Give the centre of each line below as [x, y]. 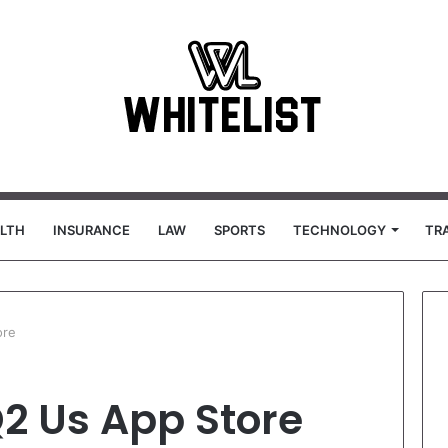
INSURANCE [91, 230]
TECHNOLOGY [339, 230]
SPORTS [239, 230]
